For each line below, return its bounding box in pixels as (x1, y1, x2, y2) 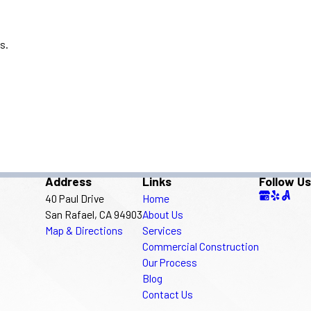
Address (45, 173, 92, 189)
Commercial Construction (142, 239, 259, 253)
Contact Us (142, 287, 193, 301)
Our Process (142, 255, 197, 269)
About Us (142, 207, 183, 221)
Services (142, 223, 182, 237)
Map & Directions (45, 223, 123, 237)
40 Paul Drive (45, 191, 104, 205)
